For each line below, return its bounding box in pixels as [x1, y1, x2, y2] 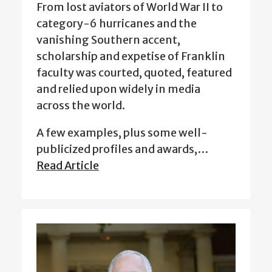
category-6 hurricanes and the [36, 16, 197, 31]
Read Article [36, 158, 99, 173]
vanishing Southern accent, [36, 33, 180, 47]
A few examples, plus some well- [36, 126, 208, 140]
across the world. [36, 98, 127, 113]
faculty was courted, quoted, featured [36, 66, 232, 80]
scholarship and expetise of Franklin [36, 49, 225, 64]
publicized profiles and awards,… [36, 142, 208, 157]
